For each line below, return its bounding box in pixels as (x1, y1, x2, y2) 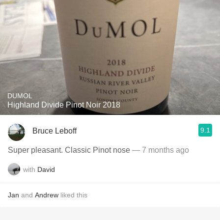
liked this (58, 191, 87, 199)
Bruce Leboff (32, 126, 77, 135)
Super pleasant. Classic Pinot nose (8, 146, 132, 154)
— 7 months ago (132, 146, 189, 154)
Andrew (35, 191, 58, 199)
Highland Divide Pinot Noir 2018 (7, 101, 120, 109)
